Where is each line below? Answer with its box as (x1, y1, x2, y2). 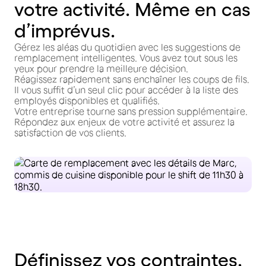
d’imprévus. (14, 20, 115, 41)
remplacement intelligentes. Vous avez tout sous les (14, 52, 237, 63)
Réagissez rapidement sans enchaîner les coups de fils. (14, 74, 249, 84)
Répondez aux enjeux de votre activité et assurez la (14, 116, 235, 127)
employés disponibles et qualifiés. (14, 95, 160, 106)
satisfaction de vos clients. (14, 127, 126, 138)
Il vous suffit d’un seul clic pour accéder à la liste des (14, 84, 238, 95)
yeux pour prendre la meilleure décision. (14, 63, 188, 74)
